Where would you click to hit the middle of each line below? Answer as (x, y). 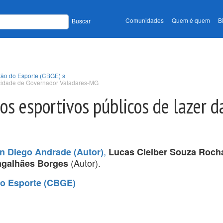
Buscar (81, 21)
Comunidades (145, 20)
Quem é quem (191, 20)
